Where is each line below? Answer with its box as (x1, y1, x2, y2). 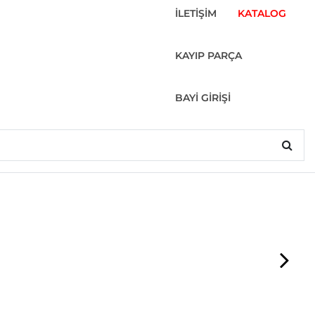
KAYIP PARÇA (174, 49, 242, 62)
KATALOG (237, 7, 286, 20)
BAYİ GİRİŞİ (174, 91, 231, 104)
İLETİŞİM (174, 7, 217, 20)
